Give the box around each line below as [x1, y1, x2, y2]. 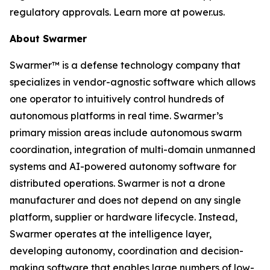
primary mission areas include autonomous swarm [10, 126, 242, 139]
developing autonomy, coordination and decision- [10, 244, 243, 257]
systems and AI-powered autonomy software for [10, 160, 236, 172]
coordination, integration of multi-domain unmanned [10, 143, 256, 155]
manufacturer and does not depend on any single [10, 193, 241, 206]
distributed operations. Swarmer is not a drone [10, 177, 225, 189]
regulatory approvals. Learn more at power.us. [10, 5, 225, 18]
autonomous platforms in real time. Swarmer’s [10, 109, 223, 122]
